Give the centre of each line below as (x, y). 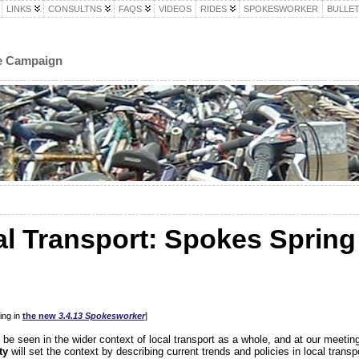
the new (40, 315)
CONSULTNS (75, 9)
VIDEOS (175, 9)
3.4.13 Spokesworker (101, 315)
